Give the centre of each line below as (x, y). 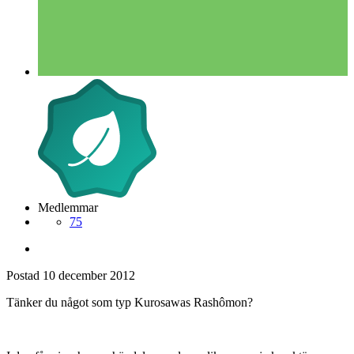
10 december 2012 (89, 275)
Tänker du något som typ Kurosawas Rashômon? (130, 302)
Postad (24, 275)
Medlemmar (68, 207)
